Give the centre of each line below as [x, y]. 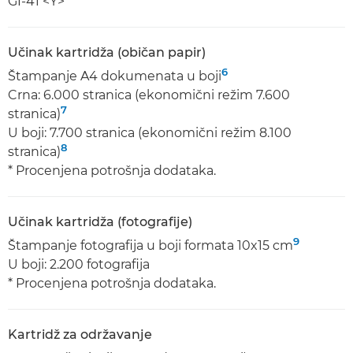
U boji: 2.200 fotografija [79, 264]
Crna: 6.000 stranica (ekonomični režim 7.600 [149, 95]
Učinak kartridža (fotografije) [100, 222]
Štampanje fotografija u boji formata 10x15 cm [150, 245]
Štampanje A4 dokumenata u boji [115, 76]
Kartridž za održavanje [80, 334]
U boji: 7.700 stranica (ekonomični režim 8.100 [150, 133]
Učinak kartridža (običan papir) [107, 52]
